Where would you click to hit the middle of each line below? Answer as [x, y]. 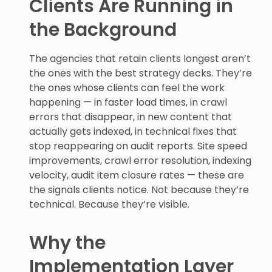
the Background [103, 30]
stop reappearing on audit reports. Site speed [138, 146]
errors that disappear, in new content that [131, 117]
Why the [67, 243]
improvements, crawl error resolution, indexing [140, 161]
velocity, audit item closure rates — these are [137, 175]
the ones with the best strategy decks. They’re [141, 73]
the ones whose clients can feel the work [127, 88]
